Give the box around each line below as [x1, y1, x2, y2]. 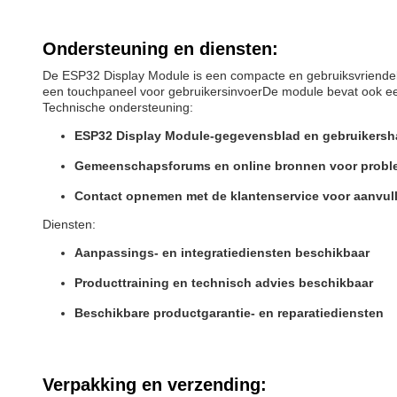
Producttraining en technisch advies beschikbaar [74, 276, 373, 290]
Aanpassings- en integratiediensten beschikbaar [74, 245, 370, 260]
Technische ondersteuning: [43, 100, 193, 114]
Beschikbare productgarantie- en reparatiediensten [74, 306, 384, 320]
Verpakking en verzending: [43, 375, 267, 394]
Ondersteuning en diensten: [43, 39, 278, 58]
